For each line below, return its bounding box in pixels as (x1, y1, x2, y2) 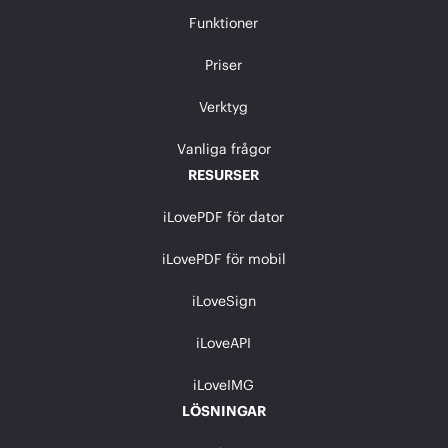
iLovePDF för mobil (161, 249, 286, 267)
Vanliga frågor (176, 139, 271, 157)
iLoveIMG (193, 375, 255, 393)
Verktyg (199, 97, 249, 115)
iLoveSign (191, 291, 256, 309)
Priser (205, 55, 243, 73)
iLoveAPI (196, 333, 252, 351)
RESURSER (188, 165, 260, 183)
